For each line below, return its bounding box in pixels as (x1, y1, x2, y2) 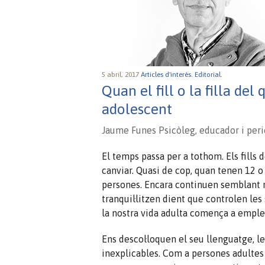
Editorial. (195, 70, 224, 79)
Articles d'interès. (141, 70, 195, 79)
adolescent (102, 101, 172, 118)
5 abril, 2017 (102, 70, 141, 79)
